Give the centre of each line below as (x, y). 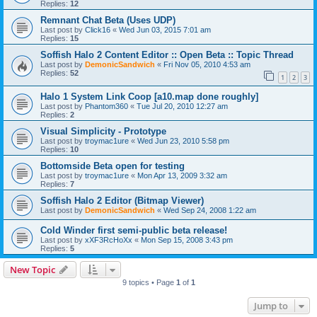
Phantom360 (106, 106)
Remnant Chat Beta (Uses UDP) (108, 20)
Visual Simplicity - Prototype (103, 131)
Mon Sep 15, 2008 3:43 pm (187, 240)
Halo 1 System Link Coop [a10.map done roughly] (149, 96)
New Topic (33, 269)
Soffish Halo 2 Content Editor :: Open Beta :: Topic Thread (167, 55)
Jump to (271, 305)
